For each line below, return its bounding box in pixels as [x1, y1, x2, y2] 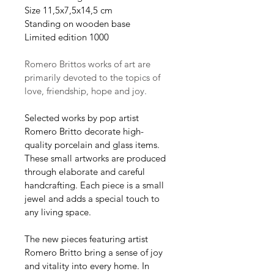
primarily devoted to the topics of [24, 71, 163, 83]
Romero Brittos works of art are [24, 57, 153, 70]
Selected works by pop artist [24, 111, 141, 124]
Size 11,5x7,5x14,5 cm [24, 4, 113, 16]
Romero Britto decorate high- [24, 125, 144, 137]
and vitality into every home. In [24, 259, 152, 272]
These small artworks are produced [24, 152, 168, 164]
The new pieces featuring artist [24, 232, 150, 245]
